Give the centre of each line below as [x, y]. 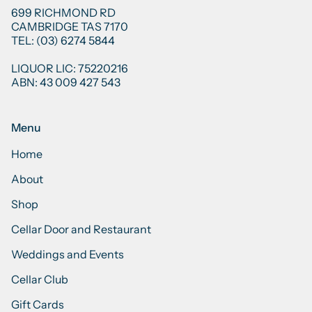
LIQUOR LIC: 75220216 [70, 68]
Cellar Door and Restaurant [81, 229]
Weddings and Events [68, 254]
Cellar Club [40, 279]
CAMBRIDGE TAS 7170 [70, 26]
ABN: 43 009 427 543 [66, 82]
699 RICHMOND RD [63, 13]
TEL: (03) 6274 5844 [63, 40]
